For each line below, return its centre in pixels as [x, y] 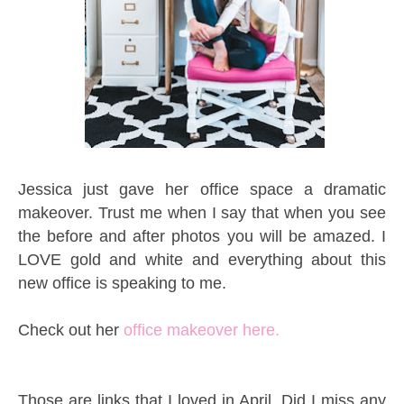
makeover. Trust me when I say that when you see [202, 213]
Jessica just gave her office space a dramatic [202, 190]
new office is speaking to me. [124, 284]
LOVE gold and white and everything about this [202, 260]
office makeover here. [202, 331]
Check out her [71, 331]
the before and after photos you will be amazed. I [202, 237]
